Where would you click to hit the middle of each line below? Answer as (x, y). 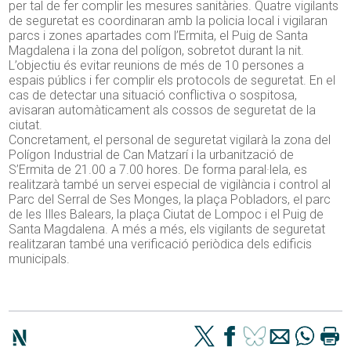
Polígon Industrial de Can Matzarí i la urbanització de (152, 155)
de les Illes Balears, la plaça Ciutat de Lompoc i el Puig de (166, 215)
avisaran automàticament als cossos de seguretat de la (163, 110)
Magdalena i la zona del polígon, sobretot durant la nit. (157, 51)
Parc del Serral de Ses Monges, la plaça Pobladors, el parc (170, 200)
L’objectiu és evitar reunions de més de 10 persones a (157, 66)
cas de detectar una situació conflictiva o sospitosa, (153, 96)
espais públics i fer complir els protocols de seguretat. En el (172, 81)
